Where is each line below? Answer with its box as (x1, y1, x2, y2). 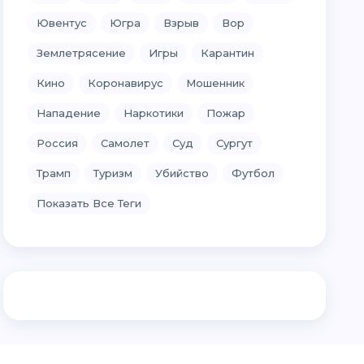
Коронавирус (88, 76, 164, 89)
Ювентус (37, 16, 88, 29)
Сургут (216, 136, 253, 149)
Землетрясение (37, 46, 127, 59)
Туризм (93, 167, 133, 180)
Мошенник (186, 76, 245, 89)
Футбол (232, 167, 275, 180)
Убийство (155, 167, 210, 180)
